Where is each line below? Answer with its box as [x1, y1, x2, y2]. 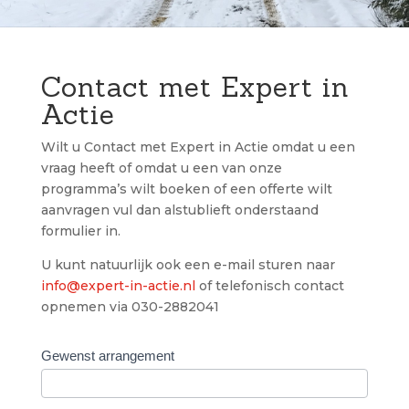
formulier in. [40, 223, 121, 239]
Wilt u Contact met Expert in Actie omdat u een [40, 139, 355, 155]
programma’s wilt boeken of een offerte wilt [40, 181, 332, 197]
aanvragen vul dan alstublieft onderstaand [40, 202, 319, 218]
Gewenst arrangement [40, 348, 174, 363]
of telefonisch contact [194, 278, 344, 294]
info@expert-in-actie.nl [40, 278, 195, 294]
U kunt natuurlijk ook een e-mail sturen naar [40, 257, 335, 273]
